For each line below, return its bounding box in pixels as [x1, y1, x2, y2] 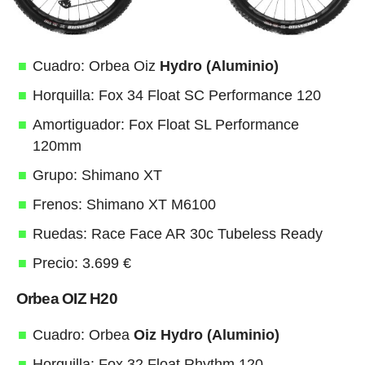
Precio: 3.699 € [32, 254, 131, 271]
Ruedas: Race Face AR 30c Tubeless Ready [32, 225, 323, 242]
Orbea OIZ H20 [15, 289, 117, 307]
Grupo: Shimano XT [32, 166, 162, 183]
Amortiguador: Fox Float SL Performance [32, 116, 299, 133]
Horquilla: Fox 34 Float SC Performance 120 [32, 86, 321, 103]
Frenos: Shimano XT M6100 [32, 196, 216, 213]
